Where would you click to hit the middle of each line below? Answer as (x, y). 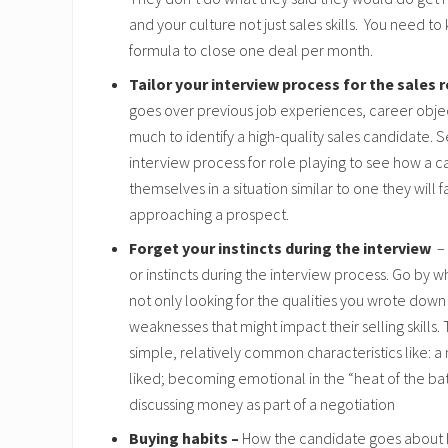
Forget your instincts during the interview (281, 248)
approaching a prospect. (209, 214)
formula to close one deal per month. (251, 50)
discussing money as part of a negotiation (262, 404)
